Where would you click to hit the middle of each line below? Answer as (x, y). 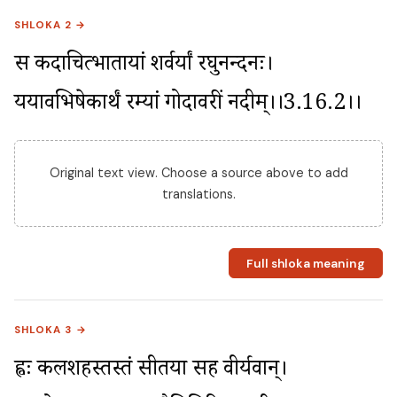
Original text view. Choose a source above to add (198, 172)
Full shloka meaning (305, 263)
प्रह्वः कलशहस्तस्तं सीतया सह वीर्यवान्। (151, 372)
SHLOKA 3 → (51, 331)
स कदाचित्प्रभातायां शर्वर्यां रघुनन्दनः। (144, 66)
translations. (198, 194)
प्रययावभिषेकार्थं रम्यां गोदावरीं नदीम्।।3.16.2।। (188, 105)
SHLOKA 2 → (51, 25)
